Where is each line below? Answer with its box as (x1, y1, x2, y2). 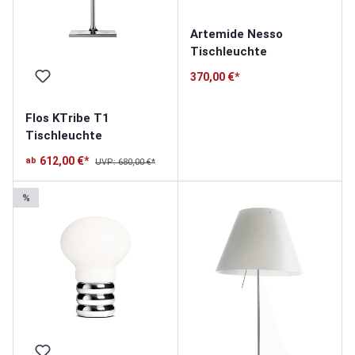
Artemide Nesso (189, 27, 283, 42)
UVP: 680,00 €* (95, 157, 155, 168)
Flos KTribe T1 (25, 111, 109, 126)
